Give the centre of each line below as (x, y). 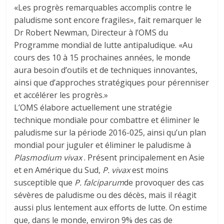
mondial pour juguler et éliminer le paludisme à (103, 145)
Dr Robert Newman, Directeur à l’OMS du (91, 32)
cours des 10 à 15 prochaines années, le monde (102, 57)
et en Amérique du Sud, (58, 170)
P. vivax (116, 170)
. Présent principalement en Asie (144, 157)
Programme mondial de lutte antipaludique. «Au (103, 45)
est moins (149, 170)
